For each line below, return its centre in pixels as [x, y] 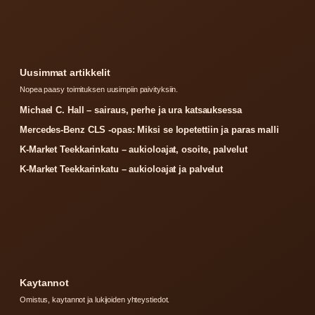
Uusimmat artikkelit [65, 73]
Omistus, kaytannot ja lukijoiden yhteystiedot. [95, 300]
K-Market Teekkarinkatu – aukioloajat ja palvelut [122, 169]
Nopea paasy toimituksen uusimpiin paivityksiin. [99, 90]
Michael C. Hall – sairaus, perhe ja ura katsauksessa [131, 110]
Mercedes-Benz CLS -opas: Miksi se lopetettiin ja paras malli [149, 130]
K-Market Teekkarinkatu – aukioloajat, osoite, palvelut [134, 150]
